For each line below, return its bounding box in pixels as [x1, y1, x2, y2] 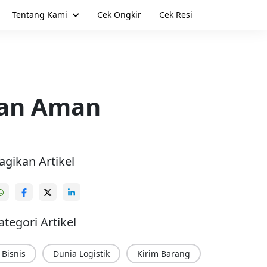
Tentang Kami [11, 9, 67, 20]
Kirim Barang [137, 248, 191, 259]
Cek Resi [159, 9, 193, 20]
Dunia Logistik [53, 248, 110, 259]
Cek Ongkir [97, 9, 141, 20]
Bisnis [2, 248, 26, 259]
